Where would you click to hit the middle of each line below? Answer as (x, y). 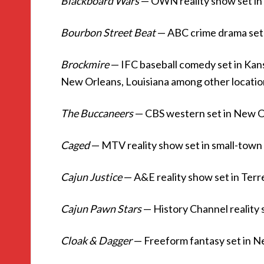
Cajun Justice (91, 177)
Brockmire (85, 64)
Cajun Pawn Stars (101, 209)
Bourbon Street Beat (108, 32)
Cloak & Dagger (96, 240)
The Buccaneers (97, 113)
